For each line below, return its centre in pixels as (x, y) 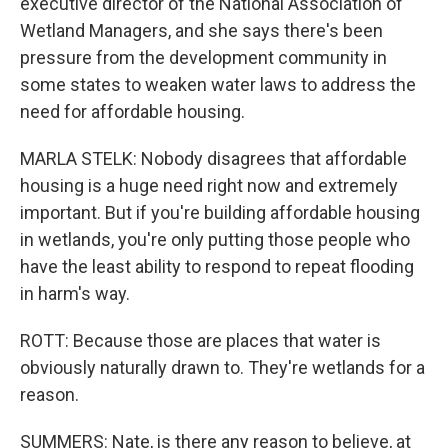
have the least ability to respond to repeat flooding (217, 266)
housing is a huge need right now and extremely (209, 185)
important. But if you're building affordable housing (220, 212)
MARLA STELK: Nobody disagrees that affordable (213, 158)
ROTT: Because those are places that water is (200, 340)
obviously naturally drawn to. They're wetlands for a (222, 367)
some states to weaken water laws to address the (218, 84)
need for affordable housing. (132, 111)
